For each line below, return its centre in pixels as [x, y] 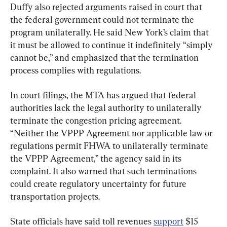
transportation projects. [55, 196]
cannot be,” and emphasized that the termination [105, 57]
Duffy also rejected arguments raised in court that [107, 7]
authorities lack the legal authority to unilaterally [107, 107]
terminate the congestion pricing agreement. [97, 120]
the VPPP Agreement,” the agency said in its [97, 158]
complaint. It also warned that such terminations [104, 171]
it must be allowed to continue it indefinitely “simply [112, 45]
